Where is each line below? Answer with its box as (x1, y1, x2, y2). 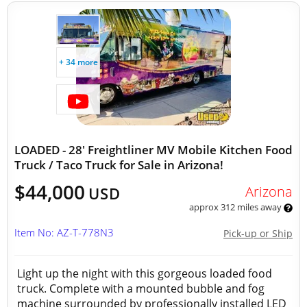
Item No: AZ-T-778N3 (14, 225, 114, 239)
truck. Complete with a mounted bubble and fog (17, 281, 265, 296)
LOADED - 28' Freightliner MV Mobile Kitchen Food (14, 142, 293, 158)
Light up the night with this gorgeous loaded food (17, 266, 272, 281)
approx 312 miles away (188, 201, 284, 213)
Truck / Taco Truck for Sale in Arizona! (14, 157, 223, 173)
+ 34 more (58, 56, 98, 68)
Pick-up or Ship (223, 227, 293, 240)
